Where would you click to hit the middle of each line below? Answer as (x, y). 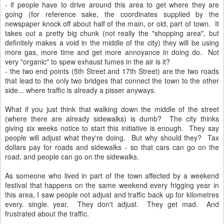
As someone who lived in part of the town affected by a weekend (112, 175)
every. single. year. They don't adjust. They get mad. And (112, 204)
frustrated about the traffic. (48, 213)
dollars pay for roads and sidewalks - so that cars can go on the (112, 147)
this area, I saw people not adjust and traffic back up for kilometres (112, 194)
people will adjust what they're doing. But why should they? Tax (112, 137)
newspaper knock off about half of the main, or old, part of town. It (112, 23)
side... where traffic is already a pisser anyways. (80, 90)
